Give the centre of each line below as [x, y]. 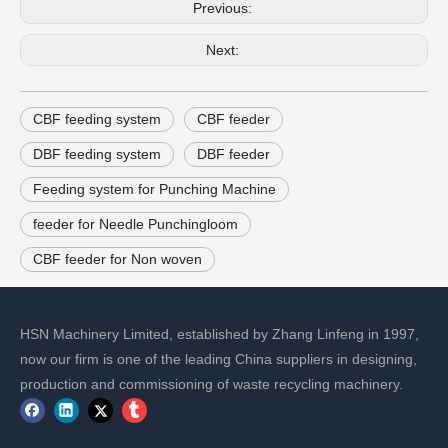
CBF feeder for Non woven [117, 258]
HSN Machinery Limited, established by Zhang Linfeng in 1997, [219, 333]
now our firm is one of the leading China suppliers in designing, [218, 358]
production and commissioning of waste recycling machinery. [211, 383]
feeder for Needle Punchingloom [135, 223]
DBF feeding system [97, 153]
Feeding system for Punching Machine [154, 188]
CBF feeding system [97, 118]
